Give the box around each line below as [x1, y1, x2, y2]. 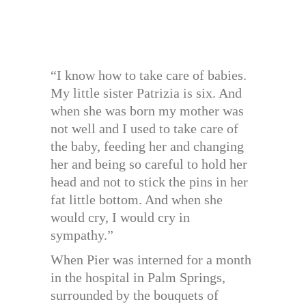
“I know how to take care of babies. [51, 67, 247, 83]
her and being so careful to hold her [51, 156, 247, 171]
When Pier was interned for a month [51, 251, 251, 267]
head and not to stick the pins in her [51, 173, 248, 189]
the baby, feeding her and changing [51, 138, 244, 154]
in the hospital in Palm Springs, [51, 269, 225, 285]
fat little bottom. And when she [51, 191, 223, 207]
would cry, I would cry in [51, 209, 190, 225]
